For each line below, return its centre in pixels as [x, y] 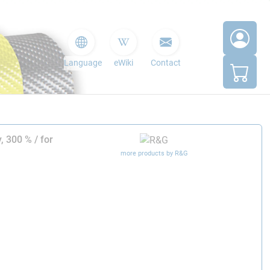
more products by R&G [154, 153]
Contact [165, 63]
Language [83, 63]
